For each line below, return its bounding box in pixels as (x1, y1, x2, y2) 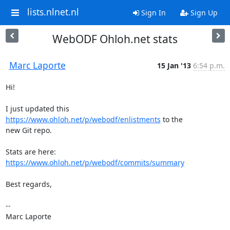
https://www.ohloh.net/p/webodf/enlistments (5, 114, 161, 124)
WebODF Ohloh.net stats (52, 32, 178, 46)
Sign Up (188, 8, 218, 17)
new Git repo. (5, 125, 52, 135)
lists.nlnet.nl (27, 6, 79, 18)
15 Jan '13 (157, 61, 191, 70)
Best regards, (5, 179, 52, 189)
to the (160, 114, 183, 124)
